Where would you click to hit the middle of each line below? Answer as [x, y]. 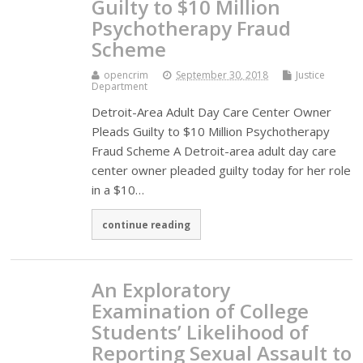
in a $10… [118, 189]
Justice [311, 75]
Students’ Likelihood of [201, 331]
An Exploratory [161, 289]
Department [120, 86]
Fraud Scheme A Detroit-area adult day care [214, 150]
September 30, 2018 [222, 75]
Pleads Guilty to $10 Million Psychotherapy [211, 131]
